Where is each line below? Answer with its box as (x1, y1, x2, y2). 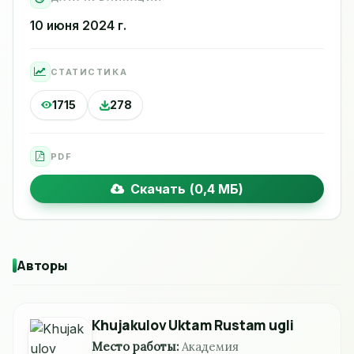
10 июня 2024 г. (29, 18, 126, 34)
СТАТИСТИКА (50, 66, 128, 77)
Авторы (17, 256, 68, 275)
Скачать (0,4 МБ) (123, 180, 244, 197)
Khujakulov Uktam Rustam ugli (92, 316, 294, 335)
